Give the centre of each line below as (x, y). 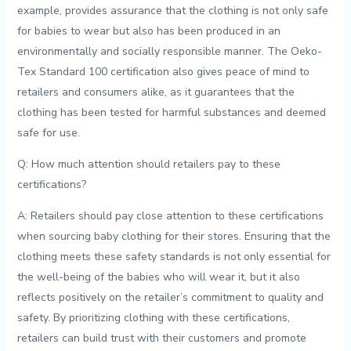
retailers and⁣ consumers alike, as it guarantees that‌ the (156, 92)
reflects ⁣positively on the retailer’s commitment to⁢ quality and (170, 298)
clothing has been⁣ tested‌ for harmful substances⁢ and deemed (171, 113)
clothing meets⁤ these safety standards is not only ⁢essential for (174, 257)
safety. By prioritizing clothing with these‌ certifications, (153, 318)
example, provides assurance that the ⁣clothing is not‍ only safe (172, 11)
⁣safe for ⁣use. (48, 133)
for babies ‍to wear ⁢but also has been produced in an (148, 31)
